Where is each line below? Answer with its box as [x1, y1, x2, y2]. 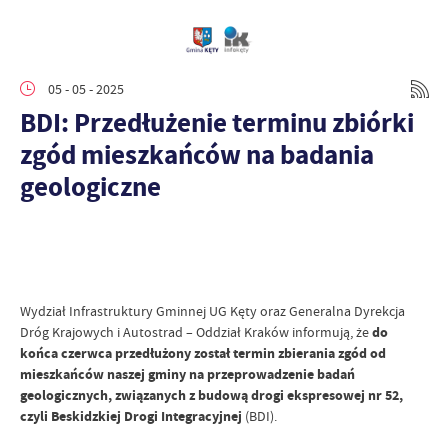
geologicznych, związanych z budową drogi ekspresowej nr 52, [20, 386, 403, 405]
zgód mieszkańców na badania [20, 136, 374, 173]
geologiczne [20, 168, 161, 205]
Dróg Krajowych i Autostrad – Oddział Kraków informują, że [20, 323, 372, 341]
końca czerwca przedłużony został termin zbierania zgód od [20, 344, 386, 363]
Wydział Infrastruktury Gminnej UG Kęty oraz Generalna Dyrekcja [20, 302, 405, 320]
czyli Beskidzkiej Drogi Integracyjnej [20, 407, 242, 426]
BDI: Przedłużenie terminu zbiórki [20, 104, 414, 141]
